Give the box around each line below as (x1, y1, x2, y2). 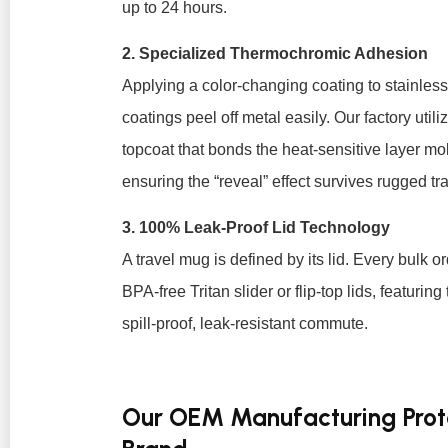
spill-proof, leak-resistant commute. (122, 315, 368, 333)
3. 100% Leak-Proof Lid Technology (122, 219, 390, 237)
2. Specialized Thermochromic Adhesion (122, 44, 428, 62)
